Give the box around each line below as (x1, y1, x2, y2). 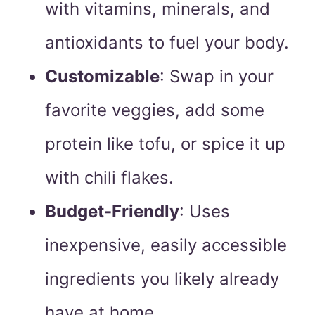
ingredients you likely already (45, 269, 279, 290)
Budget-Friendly (45, 201, 179, 222)
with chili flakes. (45, 167, 174, 188)
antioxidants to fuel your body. (45, 32, 289, 53)
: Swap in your (160, 66, 274, 87)
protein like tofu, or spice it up (45, 134, 285, 155)
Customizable (45, 66, 160, 87)
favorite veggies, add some (45, 100, 264, 121)
